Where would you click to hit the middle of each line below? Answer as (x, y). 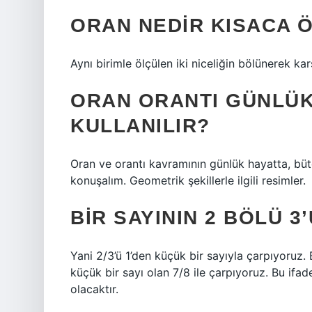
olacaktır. (94, 289)
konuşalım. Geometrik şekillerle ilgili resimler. (188, 180)
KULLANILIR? (140, 126)
